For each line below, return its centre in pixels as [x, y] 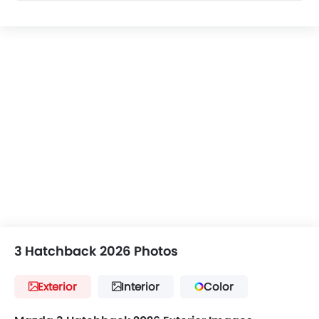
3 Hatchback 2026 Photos [96, 251]
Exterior [57, 286]
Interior [140, 286]
